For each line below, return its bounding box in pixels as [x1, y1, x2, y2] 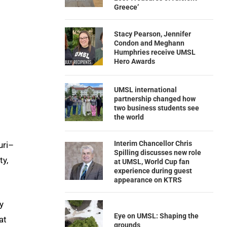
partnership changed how [113, 94, 196, 103]
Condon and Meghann [113, 39, 184, 47]
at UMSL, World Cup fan [113, 158, 190, 166]
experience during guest [113, 167, 192, 175]
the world [113, 112, 144, 121]
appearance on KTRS [113, 176, 182, 184]
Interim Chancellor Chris [113, 139, 192, 147]
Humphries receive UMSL [113, 48, 196, 56]
